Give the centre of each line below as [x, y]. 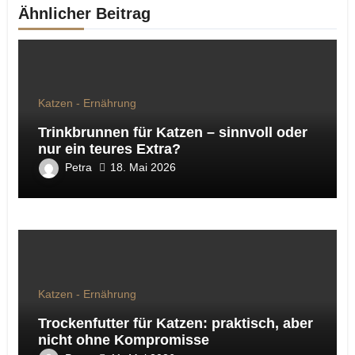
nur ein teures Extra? [109, 149]
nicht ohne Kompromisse [123, 340]
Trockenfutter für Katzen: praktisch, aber [175, 323]
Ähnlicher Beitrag [84, 13]
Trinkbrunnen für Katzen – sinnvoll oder [172, 132]
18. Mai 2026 [143, 168]
